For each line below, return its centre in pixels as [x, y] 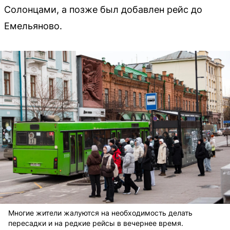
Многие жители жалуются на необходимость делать [100, 213]
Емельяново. [33, 26]
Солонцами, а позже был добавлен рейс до [103, 9]
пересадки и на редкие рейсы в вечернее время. [96, 223]
